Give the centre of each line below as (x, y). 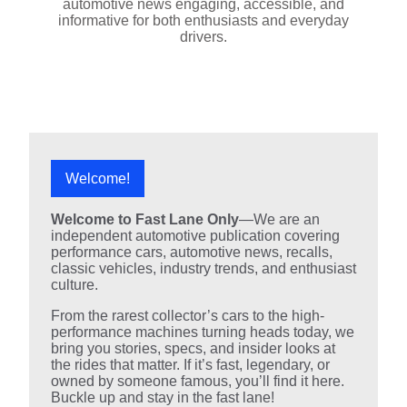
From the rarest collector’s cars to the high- (188, 316)
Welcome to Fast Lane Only (145, 220)
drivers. (203, 37)
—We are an (279, 220)
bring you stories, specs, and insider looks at (193, 349)
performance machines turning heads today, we (203, 333)
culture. (74, 285)
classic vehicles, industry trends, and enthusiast (203, 269)
